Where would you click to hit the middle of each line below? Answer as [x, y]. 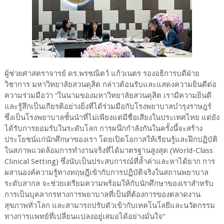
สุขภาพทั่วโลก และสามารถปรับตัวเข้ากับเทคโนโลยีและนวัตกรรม [109, 205]
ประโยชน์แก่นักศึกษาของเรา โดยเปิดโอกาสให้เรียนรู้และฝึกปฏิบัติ [111, 139]
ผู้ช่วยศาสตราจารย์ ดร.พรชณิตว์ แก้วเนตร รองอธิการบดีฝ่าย [102, 73]
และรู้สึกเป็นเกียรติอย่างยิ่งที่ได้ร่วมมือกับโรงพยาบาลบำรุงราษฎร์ [108, 106]
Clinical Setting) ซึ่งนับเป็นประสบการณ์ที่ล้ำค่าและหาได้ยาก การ [109, 161]
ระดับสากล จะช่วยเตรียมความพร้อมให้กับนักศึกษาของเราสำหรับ [109, 183]
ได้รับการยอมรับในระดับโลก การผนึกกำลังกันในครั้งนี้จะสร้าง [103, 128]
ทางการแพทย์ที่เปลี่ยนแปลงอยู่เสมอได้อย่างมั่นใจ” [84, 216]
